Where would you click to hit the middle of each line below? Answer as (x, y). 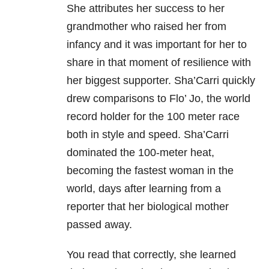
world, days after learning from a (144, 189)
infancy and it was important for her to (157, 45)
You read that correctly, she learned (151, 255)
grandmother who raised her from (147, 27)
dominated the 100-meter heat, (141, 153)
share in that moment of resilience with (159, 63)
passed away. (99, 225)
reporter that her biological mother (148, 207)
